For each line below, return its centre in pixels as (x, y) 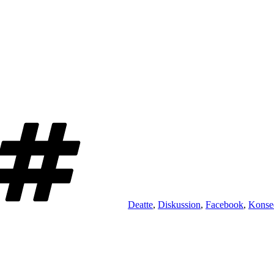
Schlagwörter (153, 121)
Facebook (224, 205)
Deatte (140, 205)
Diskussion (179, 205)
